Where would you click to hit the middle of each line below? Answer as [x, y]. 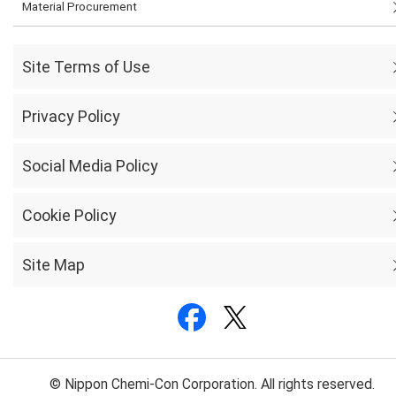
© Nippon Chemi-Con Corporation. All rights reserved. [212, 384]
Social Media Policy [90, 165]
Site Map [53, 264]
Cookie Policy [69, 215]
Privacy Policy [71, 116]
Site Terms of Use [86, 66]
